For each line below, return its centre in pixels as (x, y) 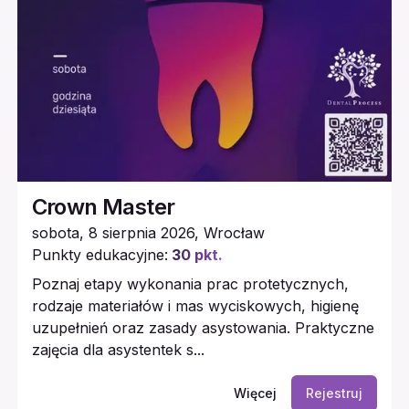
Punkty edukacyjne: (100, 254)
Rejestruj (335, 393)
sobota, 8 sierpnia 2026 (113, 232)
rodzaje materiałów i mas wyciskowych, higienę (195, 305)
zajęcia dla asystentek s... (118, 349)
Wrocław (234, 232)
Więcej (256, 393)
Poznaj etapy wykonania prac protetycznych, (190, 283)
